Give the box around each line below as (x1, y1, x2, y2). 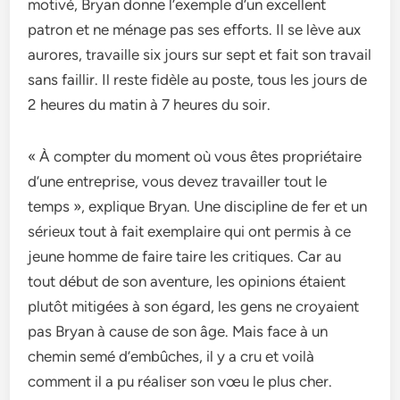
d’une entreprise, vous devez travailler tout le (28, 171, 328, 190)
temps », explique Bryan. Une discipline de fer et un (28, 196, 368, 215)
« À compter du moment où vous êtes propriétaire (28, 146, 362, 165)
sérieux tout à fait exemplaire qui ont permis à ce (28, 221, 352, 240)
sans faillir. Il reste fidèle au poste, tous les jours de (28, 70, 368, 88)
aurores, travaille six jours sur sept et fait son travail (28, 45, 372, 63)
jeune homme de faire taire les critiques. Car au (28, 246, 342, 265)
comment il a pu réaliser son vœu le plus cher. (28, 371, 333, 390)
